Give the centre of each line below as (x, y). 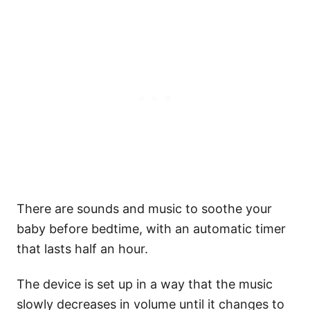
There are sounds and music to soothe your (144, 208)
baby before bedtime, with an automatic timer (151, 228)
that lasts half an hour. (82, 248)
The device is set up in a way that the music (145, 284)
